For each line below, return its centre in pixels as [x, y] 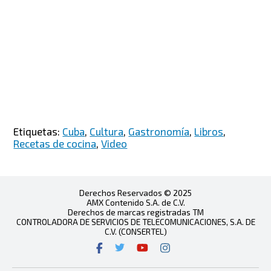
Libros [209, 131]
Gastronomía [159, 131]
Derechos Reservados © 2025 [135, 192]
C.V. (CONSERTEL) [135, 231]
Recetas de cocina [55, 143]
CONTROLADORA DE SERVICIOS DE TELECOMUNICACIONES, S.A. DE [135, 221]
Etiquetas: [38, 131]
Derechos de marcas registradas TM [135, 212]
